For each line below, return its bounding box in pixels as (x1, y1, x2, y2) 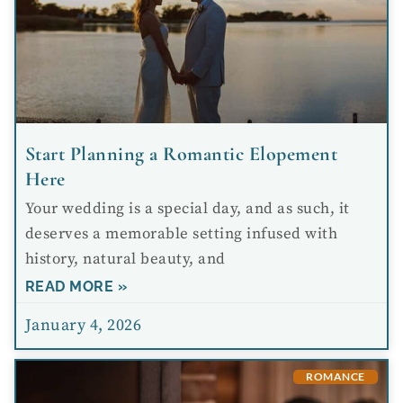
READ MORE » (24, 278, 128, 296)
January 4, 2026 (24, 315, 142, 336)
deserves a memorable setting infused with (24, 224, 338, 245)
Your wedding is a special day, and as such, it (24, 199, 350, 219)
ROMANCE (306, 370, 365, 384)
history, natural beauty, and (24, 249, 226, 270)
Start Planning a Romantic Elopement (24, 142, 338, 166)
